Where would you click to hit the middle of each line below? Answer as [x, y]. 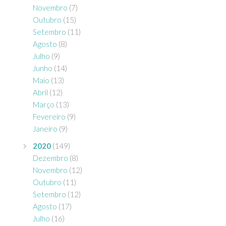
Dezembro [50, 158]
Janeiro [45, 129]
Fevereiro [49, 117]
